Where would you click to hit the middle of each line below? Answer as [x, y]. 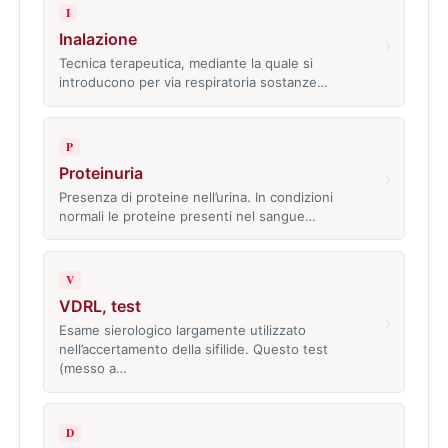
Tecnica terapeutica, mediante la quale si [185, 63]
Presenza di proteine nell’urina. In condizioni [195, 196]
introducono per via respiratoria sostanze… [193, 82]
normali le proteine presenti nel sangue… [187, 215]
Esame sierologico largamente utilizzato [182, 330]
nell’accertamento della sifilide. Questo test [193, 349]
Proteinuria [100, 172]
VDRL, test [99, 306]
